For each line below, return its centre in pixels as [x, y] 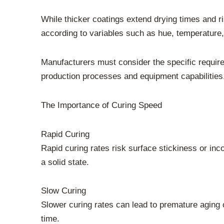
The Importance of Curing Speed [101, 105]
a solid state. [65, 162]
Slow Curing [63, 191]
